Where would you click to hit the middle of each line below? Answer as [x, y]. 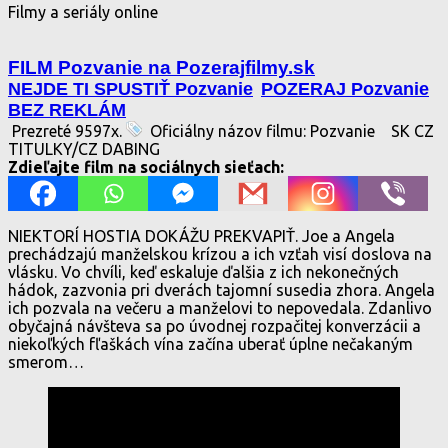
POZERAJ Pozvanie [345, 88]
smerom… [46, 361]
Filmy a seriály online [83, 11]
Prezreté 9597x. [67, 130]
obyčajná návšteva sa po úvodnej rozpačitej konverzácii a [214, 325]
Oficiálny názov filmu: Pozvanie [260, 130]
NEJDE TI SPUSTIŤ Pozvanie [130, 88]
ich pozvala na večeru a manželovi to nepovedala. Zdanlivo [220, 307]
